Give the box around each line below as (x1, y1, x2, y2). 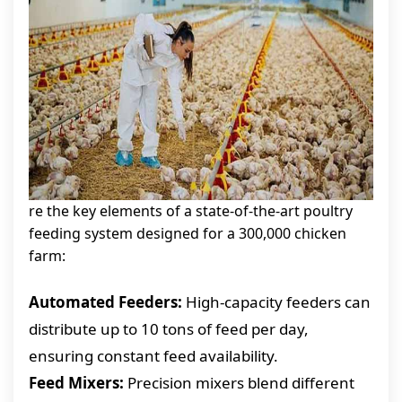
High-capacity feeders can (182, 292, 371, 312)
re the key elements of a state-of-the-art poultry (29, 201, 353, 221)
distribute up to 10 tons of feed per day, (29, 319, 309, 339)
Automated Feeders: (29, 292, 182, 312)
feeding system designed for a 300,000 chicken (29, 223, 346, 243)
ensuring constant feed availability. (29, 345, 278, 366)
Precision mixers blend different (124, 372, 354, 393)
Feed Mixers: (29, 372, 124, 393)
